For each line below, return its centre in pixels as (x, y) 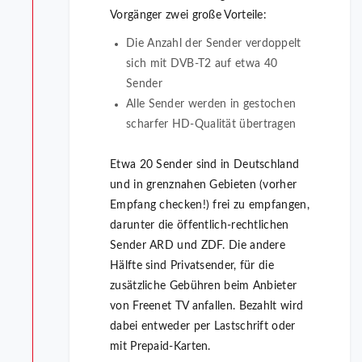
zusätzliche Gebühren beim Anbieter (204, 286)
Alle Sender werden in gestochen (211, 105)
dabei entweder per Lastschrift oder (203, 327)
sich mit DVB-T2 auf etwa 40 (202, 64)
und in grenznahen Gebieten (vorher (204, 185)
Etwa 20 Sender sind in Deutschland (205, 165)
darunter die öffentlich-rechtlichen (200, 226)
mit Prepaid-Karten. (160, 347)
